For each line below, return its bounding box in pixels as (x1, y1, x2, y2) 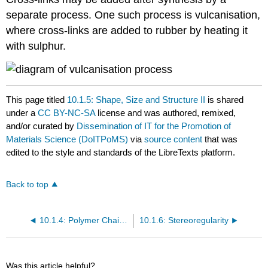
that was (202, 133, 238, 144)
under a (6, 107, 38, 118)
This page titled (6, 94, 68, 105)
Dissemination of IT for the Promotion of (77, 120, 232, 131)
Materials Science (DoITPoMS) (6, 133, 129, 144)
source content (144, 133, 203, 144)
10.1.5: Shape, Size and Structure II (67, 94, 206, 105)
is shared (205, 94, 244, 105)
